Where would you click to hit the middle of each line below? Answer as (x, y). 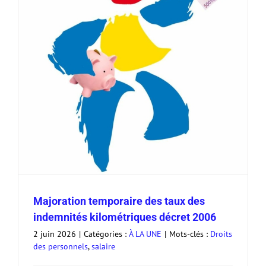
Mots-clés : (190, 234)
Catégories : (106, 234)
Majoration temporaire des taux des (119, 201)
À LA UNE (145, 234)
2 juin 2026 (55, 234)
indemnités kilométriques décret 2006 (125, 217)
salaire (103, 247)
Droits (221, 234)
